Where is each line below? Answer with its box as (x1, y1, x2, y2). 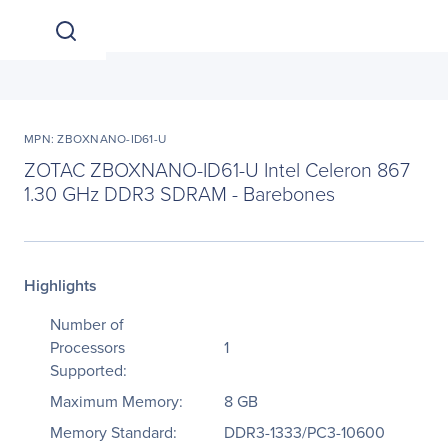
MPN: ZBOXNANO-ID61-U (24, 130, 166, 148)
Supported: (50, 359, 127, 382)
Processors (50, 336, 125, 359)
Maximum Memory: (50, 390, 183, 413)
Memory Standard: (50, 421, 177, 444)
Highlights (24, 274, 97, 297)
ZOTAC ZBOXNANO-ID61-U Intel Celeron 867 (24, 155, 410, 183)
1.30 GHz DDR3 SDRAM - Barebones (24, 179, 335, 207)
